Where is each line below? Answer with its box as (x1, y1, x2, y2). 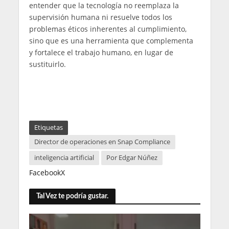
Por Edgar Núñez (106, 153, 157, 163)
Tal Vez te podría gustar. (36, 192, 108, 200)
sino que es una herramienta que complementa (29, 35, 195, 45)
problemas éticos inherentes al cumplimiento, (29, 24, 187, 34)
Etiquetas (34, 123, 63, 132)
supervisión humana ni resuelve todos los (29, 12, 172, 22)
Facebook (29, 168, 61, 178)
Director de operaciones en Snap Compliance (34, 138, 170, 147)
